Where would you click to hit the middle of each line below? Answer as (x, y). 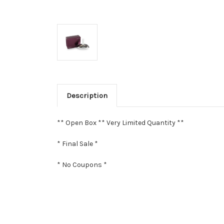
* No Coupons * (82, 164)
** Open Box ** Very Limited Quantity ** (120, 122)
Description (87, 95)
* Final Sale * (77, 143)
